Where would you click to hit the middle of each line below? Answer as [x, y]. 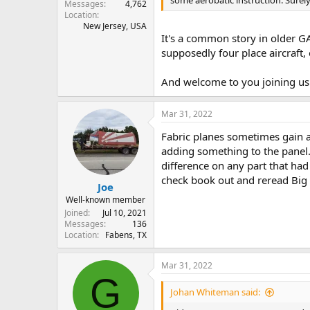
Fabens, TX [126, 235]
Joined [76, 213]
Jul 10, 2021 [125, 213]
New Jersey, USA [115, 26]
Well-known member [106, 200]
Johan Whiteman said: [215, 292]
